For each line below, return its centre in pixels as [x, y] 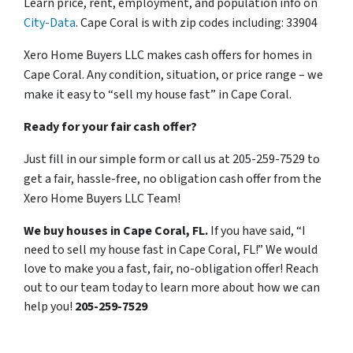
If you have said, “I [258, 230]
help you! [49, 306]
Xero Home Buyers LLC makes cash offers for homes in [168, 55]
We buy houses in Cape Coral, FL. [116, 230]
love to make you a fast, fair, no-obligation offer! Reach [171, 268]
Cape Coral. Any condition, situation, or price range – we [173, 74]
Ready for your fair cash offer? [110, 126]
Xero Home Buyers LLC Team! [102, 198]
